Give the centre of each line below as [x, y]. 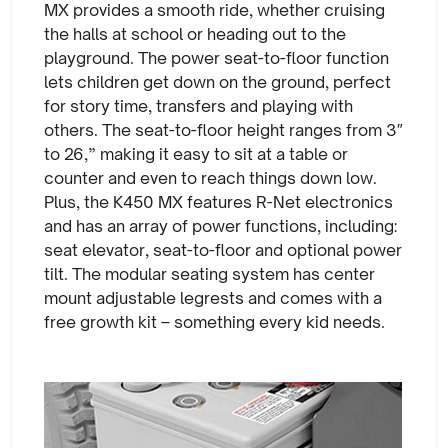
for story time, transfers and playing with [198, 106]
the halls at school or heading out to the [195, 34]
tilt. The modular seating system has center [209, 274]
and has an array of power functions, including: [220, 226]
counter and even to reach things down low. [210, 178]
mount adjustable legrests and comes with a [213, 298]
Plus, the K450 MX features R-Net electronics [218, 202]
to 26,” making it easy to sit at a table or [196, 154]
